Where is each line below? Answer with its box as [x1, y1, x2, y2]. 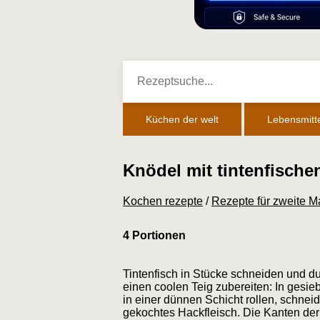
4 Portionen [123, 229, 186, 241]
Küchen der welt [146, 114, 219, 125]
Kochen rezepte [123, 194, 203, 207]
